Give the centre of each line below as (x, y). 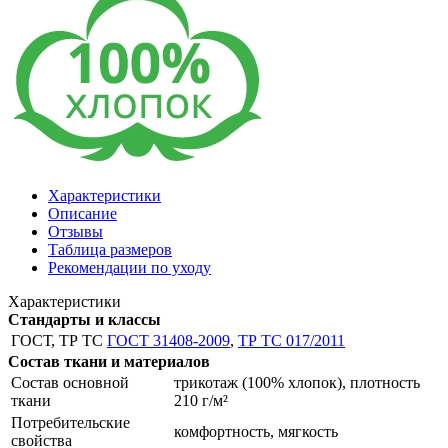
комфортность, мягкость (256, 431)
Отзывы (75, 231)
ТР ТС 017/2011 (291, 340)
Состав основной (70, 382)
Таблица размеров (110, 249)
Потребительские (70, 422)
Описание (82, 213)
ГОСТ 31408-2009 (168, 340)
